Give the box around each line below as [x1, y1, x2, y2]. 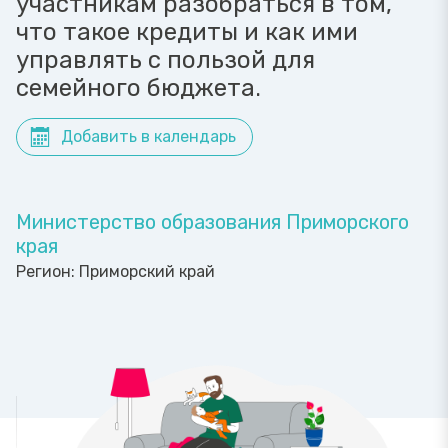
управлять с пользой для [16, 46, 315, 74]
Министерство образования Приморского [16, 210, 409, 234]
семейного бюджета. [16, 74, 261, 102]
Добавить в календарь [61, 127, 236, 146]
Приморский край [79, 262, 215, 281]
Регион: [16, 262, 79, 281]
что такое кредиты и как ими [16, 18, 358, 46]
